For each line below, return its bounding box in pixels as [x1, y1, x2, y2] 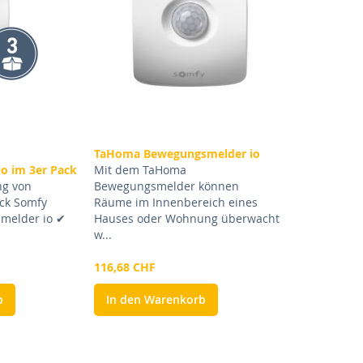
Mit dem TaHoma [93, 162, 186, 178]
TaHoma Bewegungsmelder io [93, 146, 260, 162]
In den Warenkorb [105, 292, 206, 308]
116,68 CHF [93, 259, 156, 275]
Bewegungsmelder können [93, 178, 239, 194]
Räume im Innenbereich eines [93, 194, 258, 211]
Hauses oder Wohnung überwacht [93, 211, 280, 227]
